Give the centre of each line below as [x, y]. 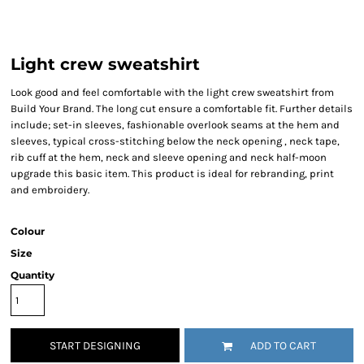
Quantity [32, 275]
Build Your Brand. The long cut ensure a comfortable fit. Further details [182, 108]
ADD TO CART [283, 346]
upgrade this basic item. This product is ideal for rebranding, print [172, 173]
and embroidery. [50, 190]
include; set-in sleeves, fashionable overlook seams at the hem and [175, 125]
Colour [28, 231]
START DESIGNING [95, 346]
